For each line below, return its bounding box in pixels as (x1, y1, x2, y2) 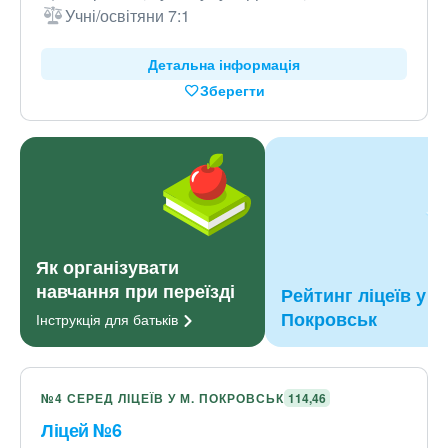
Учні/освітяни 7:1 (65, 4, 190, 27)
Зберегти (199, 80, 265, 100)
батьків (133, 308, 178, 329)
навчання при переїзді (36, 277, 235, 304)
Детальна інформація (148, 54, 300, 74)
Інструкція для (36, 308, 133, 329)
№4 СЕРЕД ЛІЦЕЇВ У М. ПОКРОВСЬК (41, 389, 284, 407)
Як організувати (36, 253, 179, 280)
